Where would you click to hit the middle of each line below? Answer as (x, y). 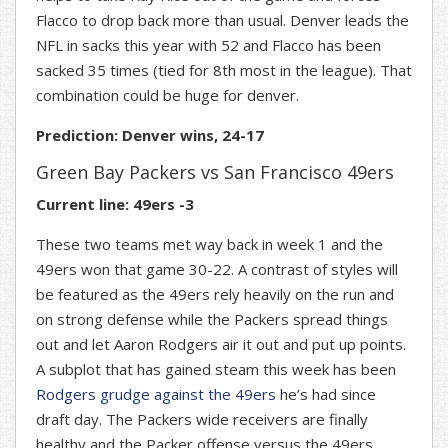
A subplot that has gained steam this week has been (216, 369)
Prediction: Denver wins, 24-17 (150, 135)
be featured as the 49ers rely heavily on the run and (215, 294)
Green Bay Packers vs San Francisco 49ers (215, 172)
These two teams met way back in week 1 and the (209, 244)
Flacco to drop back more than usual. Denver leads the (222, 20)
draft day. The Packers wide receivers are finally (202, 419)
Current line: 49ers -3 (115, 204)
